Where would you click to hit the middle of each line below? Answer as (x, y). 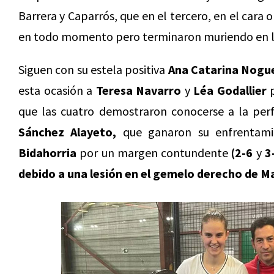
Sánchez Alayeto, (68, 132)
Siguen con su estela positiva (93, 69)
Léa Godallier (230, 90)
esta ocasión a (57, 90)
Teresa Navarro (138, 90)
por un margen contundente (154, 153)
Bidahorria (47, 153)
